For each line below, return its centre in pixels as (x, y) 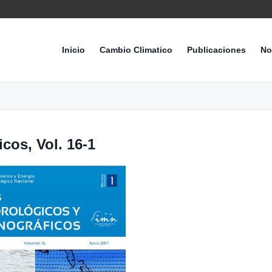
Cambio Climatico (136, 50)
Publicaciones (216, 50)
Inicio (73, 50)
